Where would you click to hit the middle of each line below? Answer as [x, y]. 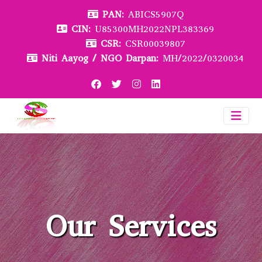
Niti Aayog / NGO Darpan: [100, 58]
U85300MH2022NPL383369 [154, 29]
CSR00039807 [155, 44]
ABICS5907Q [156, 14]
